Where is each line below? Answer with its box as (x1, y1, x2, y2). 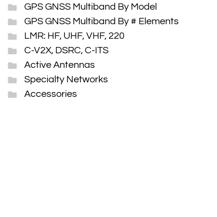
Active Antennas (24, 60, 95, 70)
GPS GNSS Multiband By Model (24, 2, 157, 12)
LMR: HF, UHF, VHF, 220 (24, 31, 124, 41)
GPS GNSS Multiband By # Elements (24, 16, 179, 26)
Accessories (24, 89, 77, 99)
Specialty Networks (24, 75, 108, 84)
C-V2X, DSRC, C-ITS (24, 46, 108, 55)
